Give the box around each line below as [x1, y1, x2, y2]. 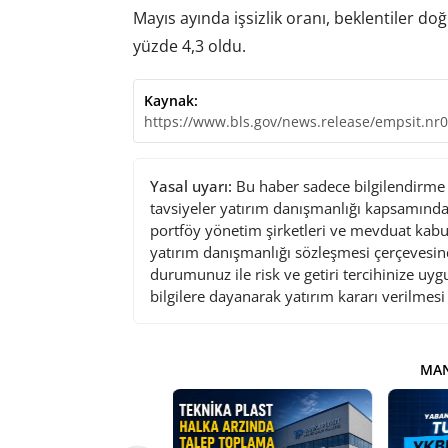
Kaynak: [143, 90, 198, 110]
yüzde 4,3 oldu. [132, 34, 246, 57]
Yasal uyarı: [149, 175, 232, 196]
